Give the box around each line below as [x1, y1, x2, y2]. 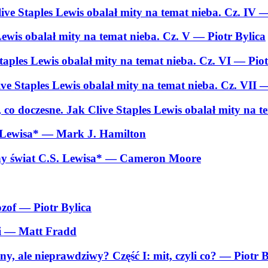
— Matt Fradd [4, 225, 77, 238]
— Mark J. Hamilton [42, 127, 146, 141]
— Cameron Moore [105, 152, 201, 165]
